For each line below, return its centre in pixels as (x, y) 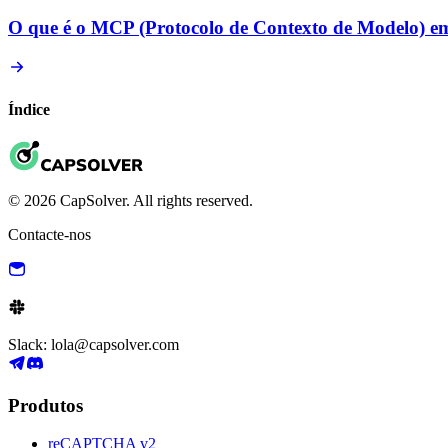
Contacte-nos (49, 235)
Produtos (45, 405)
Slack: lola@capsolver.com (93, 345)
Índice (29, 109)
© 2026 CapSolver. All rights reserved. (130, 201)
